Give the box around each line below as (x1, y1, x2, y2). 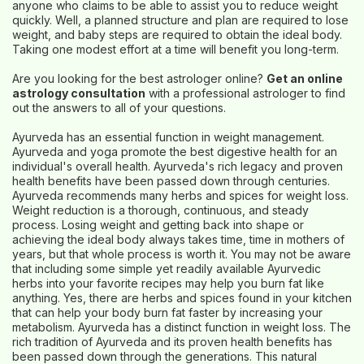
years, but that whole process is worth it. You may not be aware (12, 247, 351, 261)
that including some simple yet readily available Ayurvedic (12, 262, 321, 275)
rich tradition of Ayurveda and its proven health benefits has (12, 335, 332, 349)
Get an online (266, 71, 343, 85)
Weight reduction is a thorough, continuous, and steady (12, 203, 309, 217)
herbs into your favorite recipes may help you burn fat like (12, 276, 324, 290)
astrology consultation (12, 86, 145, 100)
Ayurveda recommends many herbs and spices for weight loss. (12, 188, 349, 202)
